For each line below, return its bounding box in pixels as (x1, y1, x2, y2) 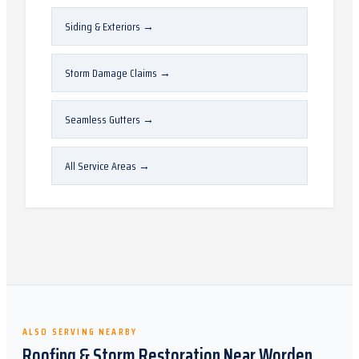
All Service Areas (65, 157, 136, 175)
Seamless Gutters (65, 111, 140, 128)
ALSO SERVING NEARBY (22, 324, 138, 339)
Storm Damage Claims (65, 64, 157, 82)
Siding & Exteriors (65, 18, 140, 35)
